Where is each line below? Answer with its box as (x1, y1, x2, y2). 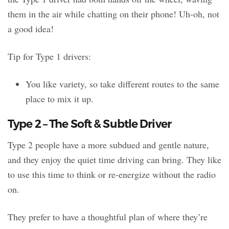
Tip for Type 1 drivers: (8, 50, 91, 63)
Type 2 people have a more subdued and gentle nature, (8, 139, 209, 151)
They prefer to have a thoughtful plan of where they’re (8, 211, 208, 223)
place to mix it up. (26, 93, 94, 105)
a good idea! (8, 22, 54, 35)
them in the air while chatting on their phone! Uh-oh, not (8, 8, 219, 20)
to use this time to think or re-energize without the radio (8, 168, 216, 181)
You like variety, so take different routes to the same (26, 78, 219, 90)
